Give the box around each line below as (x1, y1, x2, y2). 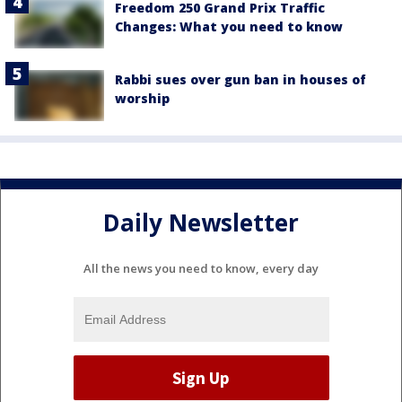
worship (115, 90, 170, 108)
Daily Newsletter (103, 205, 299, 239)
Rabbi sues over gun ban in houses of (115, 71, 366, 89)
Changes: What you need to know (115, 18, 343, 35)
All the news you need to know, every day (83, 260, 319, 277)
